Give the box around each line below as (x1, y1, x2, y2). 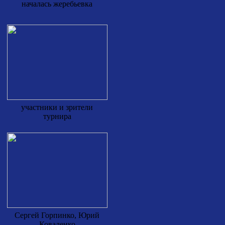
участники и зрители (21, 103, 93, 111)
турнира (43, 112, 71, 121)
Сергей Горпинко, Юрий (15, 211, 99, 219)
